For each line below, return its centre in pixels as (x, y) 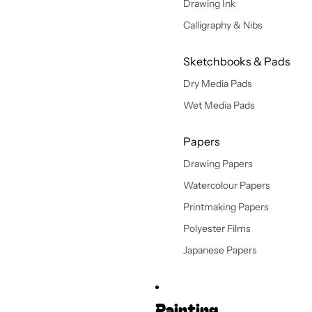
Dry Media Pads (217, 84)
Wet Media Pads (219, 105)
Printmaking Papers (226, 207)
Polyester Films (217, 228)
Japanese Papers (220, 250)
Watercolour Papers (226, 185)
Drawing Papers (218, 164)
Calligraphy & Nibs (223, 25)
